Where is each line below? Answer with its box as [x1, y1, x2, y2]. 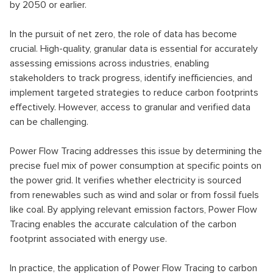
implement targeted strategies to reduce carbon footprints [10, 87, 258, 99]
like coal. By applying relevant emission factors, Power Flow [10, 204, 257, 216]
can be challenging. [10, 116, 88, 128]
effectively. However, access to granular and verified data [10, 101, 250, 113]
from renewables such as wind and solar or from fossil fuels [10, 189, 259, 201]
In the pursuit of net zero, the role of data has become [10, 28, 237, 40]
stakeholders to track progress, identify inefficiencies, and [10, 72, 252, 84]
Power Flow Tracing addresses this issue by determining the [10, 145, 262, 157]
